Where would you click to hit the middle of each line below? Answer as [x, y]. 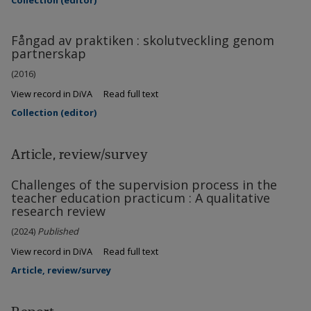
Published [58, 232]
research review [58, 211]
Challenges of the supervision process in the [144, 185]
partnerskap [49, 54]
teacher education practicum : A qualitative [141, 198]
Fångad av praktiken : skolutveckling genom [143, 41]
